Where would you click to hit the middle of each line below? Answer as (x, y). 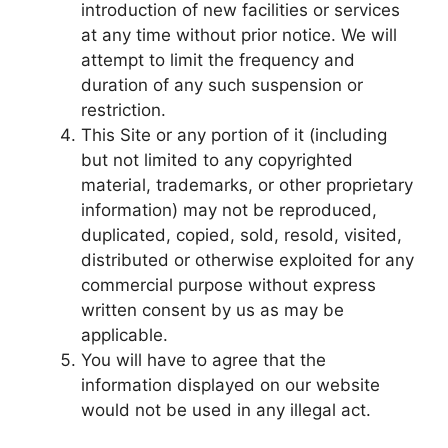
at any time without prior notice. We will (239, 35)
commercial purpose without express (228, 285)
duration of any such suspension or (222, 85)
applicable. (124, 335)
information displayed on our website (230, 385)
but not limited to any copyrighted (217, 160)
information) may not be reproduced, (229, 210)
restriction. (123, 110)
